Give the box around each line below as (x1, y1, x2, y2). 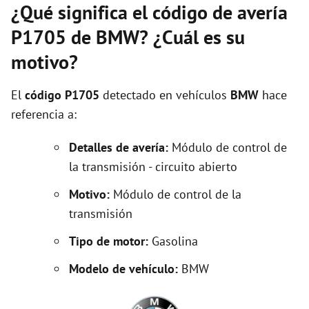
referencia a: (11, 106, 77, 122)
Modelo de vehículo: (69, 261, 178, 277)
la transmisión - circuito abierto (69, 159, 237, 175)
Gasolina (152, 233, 198, 249)
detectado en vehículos (99, 87, 230, 103)
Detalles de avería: (69, 139, 168, 155)
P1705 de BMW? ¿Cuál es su (11, 24, 245, 50)
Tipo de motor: (69, 233, 152, 249)
